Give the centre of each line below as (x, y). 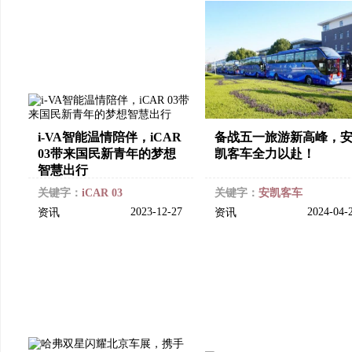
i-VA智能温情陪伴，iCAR (110, 137)
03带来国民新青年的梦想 (107, 154)
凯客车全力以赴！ (265, 154)
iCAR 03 (102, 193)
